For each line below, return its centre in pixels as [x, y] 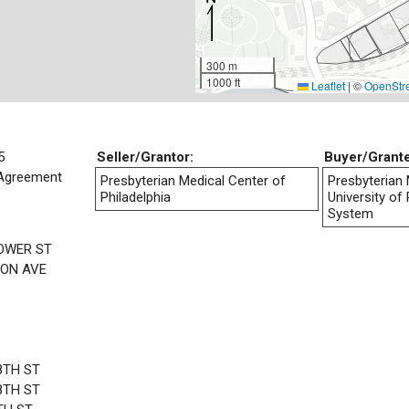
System [351, 213]
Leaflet [327, 85]
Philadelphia [136, 197]
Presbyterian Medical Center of [193, 180]
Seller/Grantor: [145, 157]
